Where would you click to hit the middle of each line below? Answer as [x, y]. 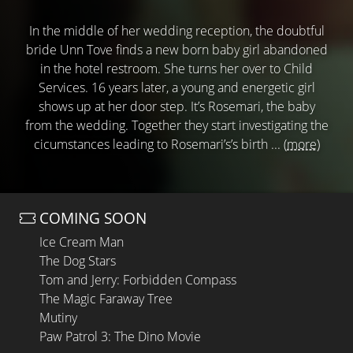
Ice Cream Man [82, 242]
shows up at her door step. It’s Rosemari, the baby [176, 106]
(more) [301, 144]
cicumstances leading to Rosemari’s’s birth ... [158, 144]
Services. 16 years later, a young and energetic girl [176, 87]
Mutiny [58, 317]
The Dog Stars [78, 260]
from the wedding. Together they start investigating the [176, 125]
